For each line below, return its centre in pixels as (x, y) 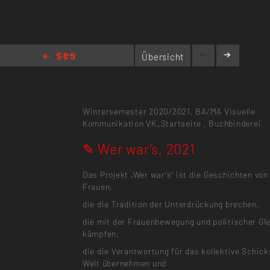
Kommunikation (113, 123)
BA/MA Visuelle (225, 111)
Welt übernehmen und (124, 263)
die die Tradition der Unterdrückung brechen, (171, 204)
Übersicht (163, 56)
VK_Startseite (174, 123)
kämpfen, (101, 234)
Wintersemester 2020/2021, (138, 111)
